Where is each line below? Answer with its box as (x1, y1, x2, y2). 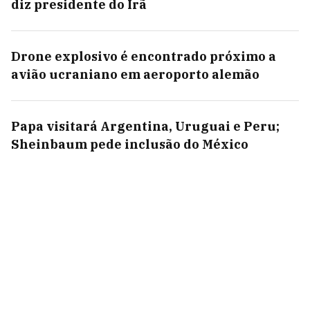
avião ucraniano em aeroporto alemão (11, 66, 259, 82)
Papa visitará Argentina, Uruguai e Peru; (11, 118, 280, 134)
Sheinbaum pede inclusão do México (11, 136, 248, 152)
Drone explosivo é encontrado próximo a (11, 48, 276, 64)
